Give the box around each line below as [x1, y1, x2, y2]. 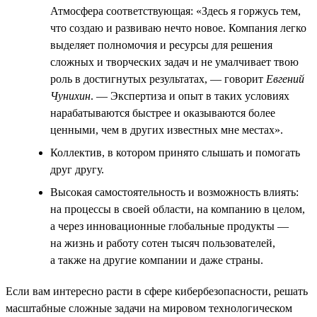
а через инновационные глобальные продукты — [50, 219, 289, 232]
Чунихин [50, 89, 91, 102]
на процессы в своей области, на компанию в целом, [50, 202, 305, 215]
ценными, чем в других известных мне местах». [50, 123, 283, 136]
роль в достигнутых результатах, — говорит [50, 72, 266, 85]
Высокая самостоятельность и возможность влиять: [50, 185, 299, 198]
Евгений [266, 72, 304, 85]
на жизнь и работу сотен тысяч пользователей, [50, 236, 275, 249]
